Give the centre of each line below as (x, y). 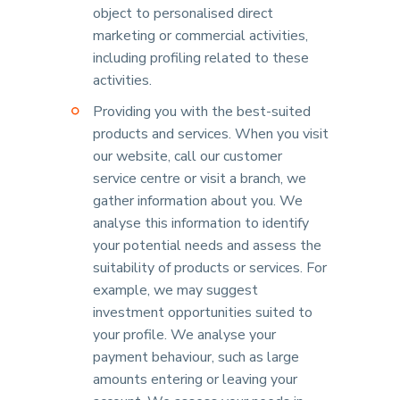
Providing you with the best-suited (202, 112)
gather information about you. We (198, 201)
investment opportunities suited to (203, 312)
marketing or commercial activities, (200, 36)
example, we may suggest (175, 290)
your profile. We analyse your (184, 335)
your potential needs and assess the (207, 246)
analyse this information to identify (201, 223)
